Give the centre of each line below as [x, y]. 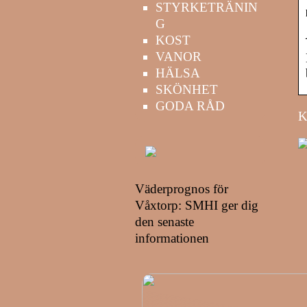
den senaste [164, 221]
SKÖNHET [187, 89]
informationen [172, 238]
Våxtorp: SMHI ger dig [197, 205]
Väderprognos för [182, 188]
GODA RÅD [190, 106]
